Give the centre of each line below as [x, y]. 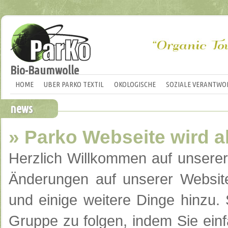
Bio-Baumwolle [45, 70]
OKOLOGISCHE [135, 84]
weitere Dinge [129, 200]
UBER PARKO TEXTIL [74, 84]
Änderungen [49, 179]
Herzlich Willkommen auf [91, 158]
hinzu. [200, 200]
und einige [43, 200]
